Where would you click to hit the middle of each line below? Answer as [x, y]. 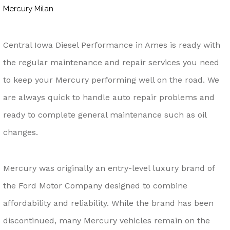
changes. [21, 132]
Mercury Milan [28, 9]
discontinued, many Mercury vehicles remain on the [107, 220]
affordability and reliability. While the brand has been [108, 203]
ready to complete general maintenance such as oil [105, 114]
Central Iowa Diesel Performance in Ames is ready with [112, 45]
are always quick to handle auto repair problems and [109, 97]
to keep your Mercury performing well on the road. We [111, 80]
